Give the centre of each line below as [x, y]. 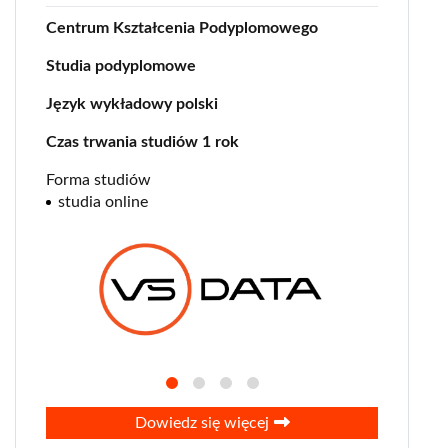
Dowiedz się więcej [201, 423]
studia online [103, 202]
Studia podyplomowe [121, 66]
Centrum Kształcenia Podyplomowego [182, 28]
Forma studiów [98, 180]
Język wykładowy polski [132, 104]
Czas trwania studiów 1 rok [142, 142]
